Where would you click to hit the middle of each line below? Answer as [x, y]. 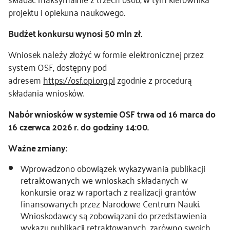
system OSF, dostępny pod [57, 67]
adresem [26, 80]
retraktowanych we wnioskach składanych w [104, 180]
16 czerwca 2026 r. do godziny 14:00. [79, 126]
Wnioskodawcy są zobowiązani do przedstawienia [114, 215]
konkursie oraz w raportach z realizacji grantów [109, 191]
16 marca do [192, 113]
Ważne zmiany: [38, 147]
